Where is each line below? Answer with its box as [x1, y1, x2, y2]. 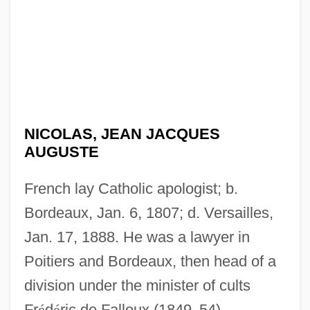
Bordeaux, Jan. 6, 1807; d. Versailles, [24, 203, 273, 221]
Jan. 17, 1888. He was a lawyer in [24, 228, 250, 246]
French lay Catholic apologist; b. [24, 179, 238, 197]
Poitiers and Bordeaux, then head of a [24, 252, 276, 270]
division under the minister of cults [24, 276, 250, 294]
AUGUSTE [24, 143, 99, 161]
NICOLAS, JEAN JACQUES [24, 125, 220, 143]
